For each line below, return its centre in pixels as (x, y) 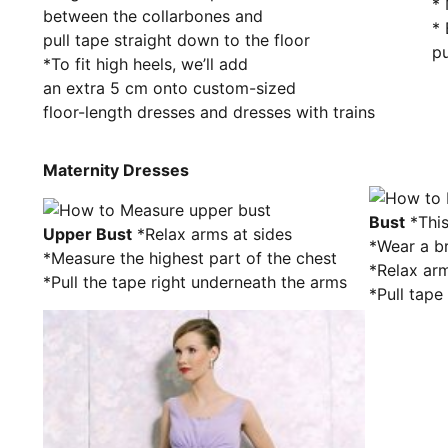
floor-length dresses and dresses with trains (209, 112)
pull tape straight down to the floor (176, 40)
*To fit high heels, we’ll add (145, 64)
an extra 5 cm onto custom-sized (169, 88)
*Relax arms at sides (212, 234)
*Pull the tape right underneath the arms (195, 282)
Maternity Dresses (116, 170)
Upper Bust (87, 234)
